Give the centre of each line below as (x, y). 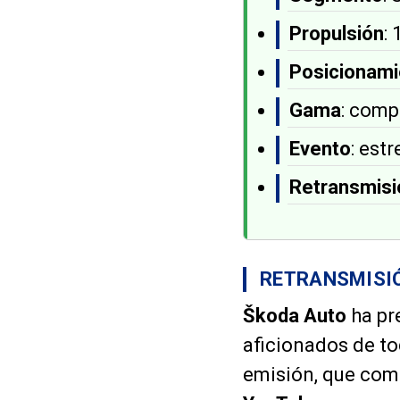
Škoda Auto (295, 316)
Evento (320, 149)
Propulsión (337, 33)
